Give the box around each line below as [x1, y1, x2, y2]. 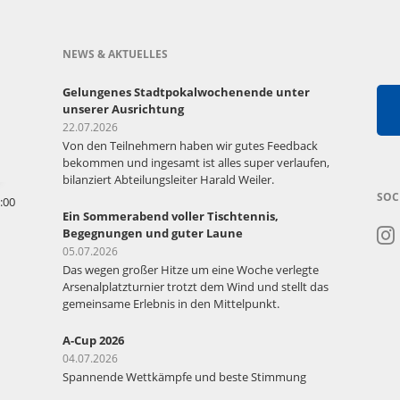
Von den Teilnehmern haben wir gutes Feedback [62, 137, 318, 154]
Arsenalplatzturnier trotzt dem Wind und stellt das [62, 278, 329, 295]
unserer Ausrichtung [62, 100, 184, 117]
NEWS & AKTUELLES [62, 46, 168, 62]
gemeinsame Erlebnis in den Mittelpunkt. [62, 295, 279, 312]
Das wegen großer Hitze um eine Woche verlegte [62, 261, 319, 278]
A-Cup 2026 [62, 331, 124, 348]
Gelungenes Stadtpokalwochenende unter [62, 83, 310, 100]
